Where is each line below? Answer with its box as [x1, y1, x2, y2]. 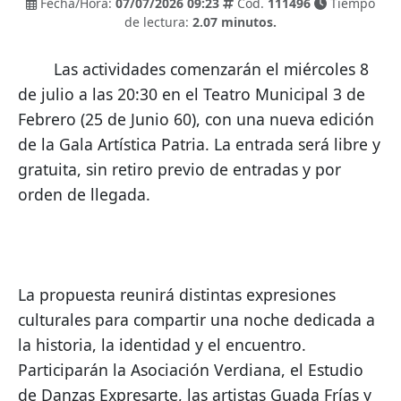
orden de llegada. [18, 183, 150, 206]
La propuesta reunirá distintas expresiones [18, 284, 336, 306]
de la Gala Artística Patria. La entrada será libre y [18, 133, 380, 156]
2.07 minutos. [192, 13, 277, 31]
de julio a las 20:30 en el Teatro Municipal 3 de [18, 83, 365, 106]
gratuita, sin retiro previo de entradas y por [18, 158, 341, 181]
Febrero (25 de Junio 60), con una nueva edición [18, 108, 374, 131]
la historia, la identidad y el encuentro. [18, 334, 306, 356]
